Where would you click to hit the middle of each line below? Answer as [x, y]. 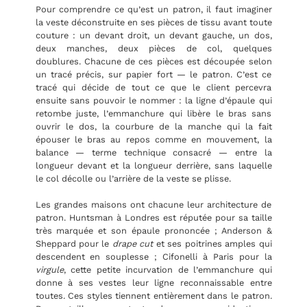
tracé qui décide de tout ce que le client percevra [153, 87]
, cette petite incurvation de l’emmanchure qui [168, 270]
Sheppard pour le [74, 244]
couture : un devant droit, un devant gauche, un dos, [153, 35]
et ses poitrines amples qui [212, 244]
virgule [49, 270]
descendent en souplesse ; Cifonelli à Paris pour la [153, 257]
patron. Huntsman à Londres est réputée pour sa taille [153, 218]
